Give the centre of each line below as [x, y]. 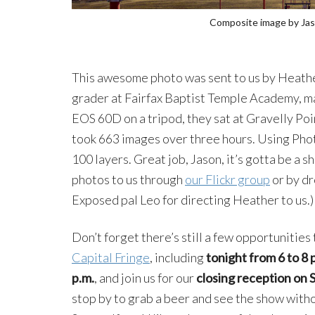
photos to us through [128, 179]
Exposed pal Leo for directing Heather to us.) [193, 199]
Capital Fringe [111, 257]
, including [178, 257]
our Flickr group [227, 179]
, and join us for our [145, 277]
